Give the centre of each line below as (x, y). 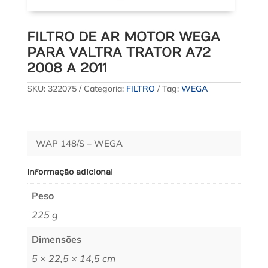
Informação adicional (70, 172)
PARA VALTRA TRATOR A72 (118, 52)
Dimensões (56, 239)
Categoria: (105, 88)
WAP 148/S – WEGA (79, 143)
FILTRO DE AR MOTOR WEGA (123, 37)
